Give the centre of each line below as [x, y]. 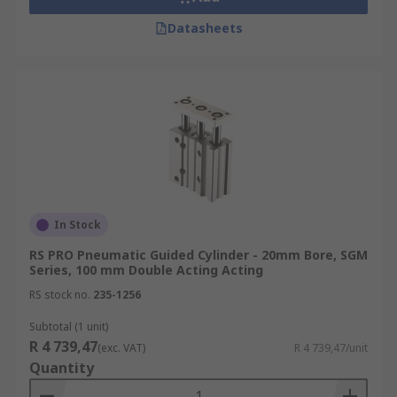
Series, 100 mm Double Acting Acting [146, 270]
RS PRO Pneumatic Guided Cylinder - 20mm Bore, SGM [198, 255]
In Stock [78, 225]
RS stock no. [60, 295]
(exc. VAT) [121, 348]
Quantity [62, 368]
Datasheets [205, 28]
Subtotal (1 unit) [69, 327]
